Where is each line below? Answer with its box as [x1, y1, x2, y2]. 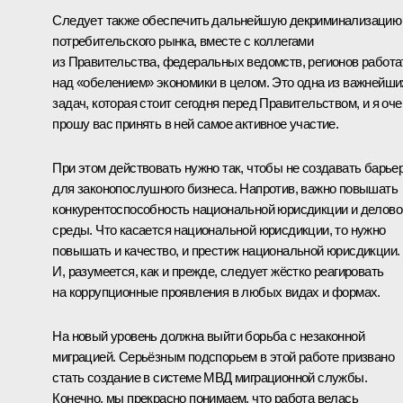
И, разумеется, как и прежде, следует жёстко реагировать [52, 263, 384, 279]
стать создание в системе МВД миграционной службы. [52, 369, 367, 385]
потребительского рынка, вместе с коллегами [52, 32, 314, 49]
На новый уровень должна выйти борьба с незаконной [52, 327, 364, 344]
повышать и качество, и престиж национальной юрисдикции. [52, 242, 400, 258]
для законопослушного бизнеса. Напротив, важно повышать [52, 180, 398, 196]
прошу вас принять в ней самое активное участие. [52, 115, 339, 131]
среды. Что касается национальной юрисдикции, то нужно [52, 221, 386, 237]
